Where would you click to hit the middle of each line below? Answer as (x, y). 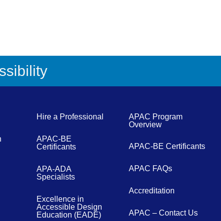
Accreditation (151, 190)
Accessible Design (70, 207)
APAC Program (155, 116)
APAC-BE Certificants (167, 146)
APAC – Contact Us (163, 213)
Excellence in (60, 199)
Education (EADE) (69, 215)
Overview (145, 124)
